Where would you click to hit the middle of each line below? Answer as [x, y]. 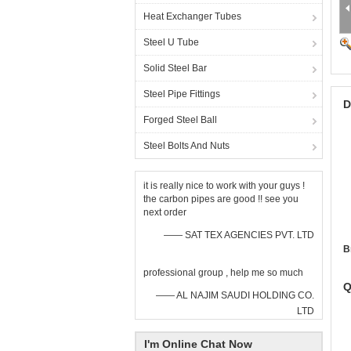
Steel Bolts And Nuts [186, 146]
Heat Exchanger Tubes [192, 16]
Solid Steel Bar [175, 68]
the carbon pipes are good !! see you [221, 199]
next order [165, 212]
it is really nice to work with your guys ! [224, 186]
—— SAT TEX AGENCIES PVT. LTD [239, 235]
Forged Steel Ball [180, 120]
